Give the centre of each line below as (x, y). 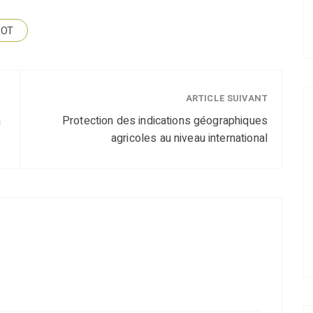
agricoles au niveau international (189, 139)
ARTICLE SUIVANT (226, 99)
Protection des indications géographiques (165, 121)
